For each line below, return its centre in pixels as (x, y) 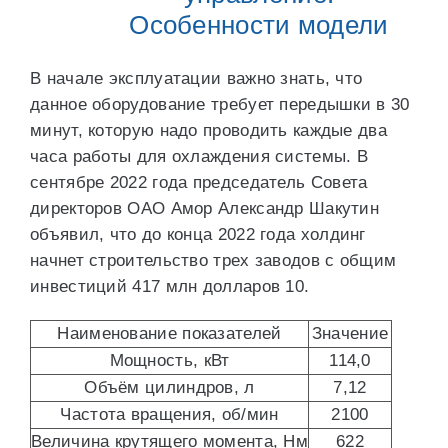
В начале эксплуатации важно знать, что (196, 78)
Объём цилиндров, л (169, 387)
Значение (350, 333)
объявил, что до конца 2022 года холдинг (198, 234)
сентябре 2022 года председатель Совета (199, 182)
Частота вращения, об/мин (169, 414)
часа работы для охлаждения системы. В (199, 156)
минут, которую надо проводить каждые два (208, 130)
